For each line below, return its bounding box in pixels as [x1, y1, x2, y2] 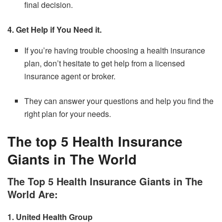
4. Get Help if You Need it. [7, 24, 102, 36]
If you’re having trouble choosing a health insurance [24, 45, 206, 56]
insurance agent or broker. [24, 70, 116, 82]
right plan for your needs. [24, 108, 111, 120]
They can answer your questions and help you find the [24, 95, 214, 107]
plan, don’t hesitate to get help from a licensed [24, 57, 185, 69]
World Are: [7, 187, 58, 202]
